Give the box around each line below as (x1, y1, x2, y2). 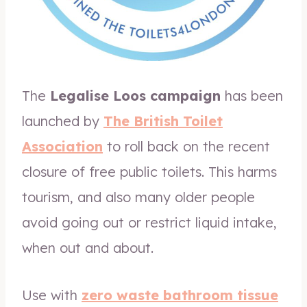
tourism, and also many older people (22, 188, 255, 206)
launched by (22, 112, 103, 130)
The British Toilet (103, 112, 223, 130)
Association (22, 138, 103, 155)
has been (221, 87, 283, 104)
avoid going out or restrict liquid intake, (22, 214, 277, 231)
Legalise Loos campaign (50, 87, 221, 104)
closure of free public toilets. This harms (22, 163, 277, 180)
